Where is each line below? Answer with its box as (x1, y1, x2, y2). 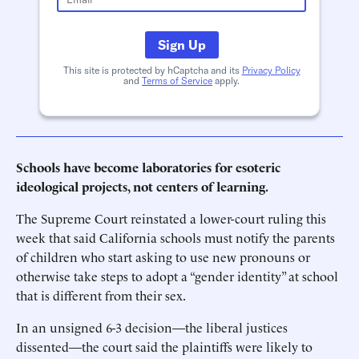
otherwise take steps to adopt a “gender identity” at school (16, 267, 338, 284)
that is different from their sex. (16, 286, 186, 304)
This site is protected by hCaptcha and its (63, 64, 242, 76)
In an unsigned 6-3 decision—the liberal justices (16, 318, 288, 336)
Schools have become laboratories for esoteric (16, 158, 280, 175)
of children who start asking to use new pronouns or (16, 248, 310, 265)
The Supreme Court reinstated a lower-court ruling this (16, 209, 326, 227)
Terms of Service (142, 75, 212, 87)
